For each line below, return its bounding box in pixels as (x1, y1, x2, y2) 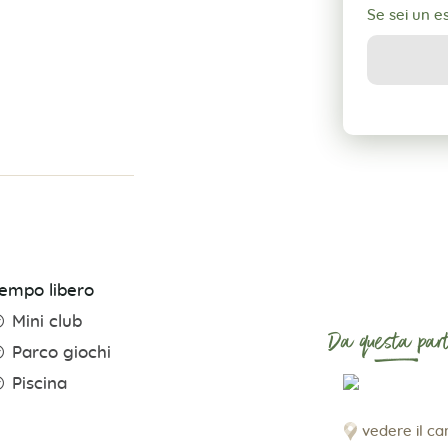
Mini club (12, 314, 83, 331)
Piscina (12, 376, 68, 393)
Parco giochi (12, 345, 112, 362)
